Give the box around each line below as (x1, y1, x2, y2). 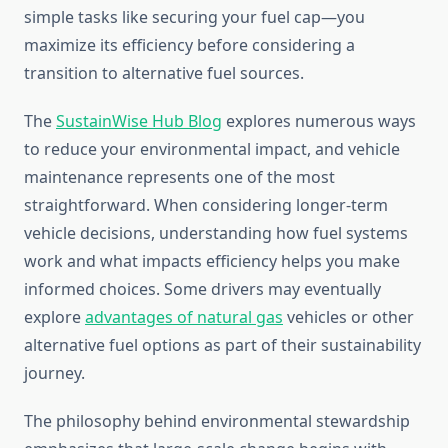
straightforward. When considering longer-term (24, 194, 388, 217)
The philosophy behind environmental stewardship (24, 410, 410, 433)
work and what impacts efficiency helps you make (24, 250, 400, 273)
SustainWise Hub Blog (56, 110, 222, 133)
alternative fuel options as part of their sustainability (24, 334, 421, 357)
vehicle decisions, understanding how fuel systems (24, 222, 408, 245)
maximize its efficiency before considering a (24, 34, 355, 57)
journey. (24, 362, 85, 385)
